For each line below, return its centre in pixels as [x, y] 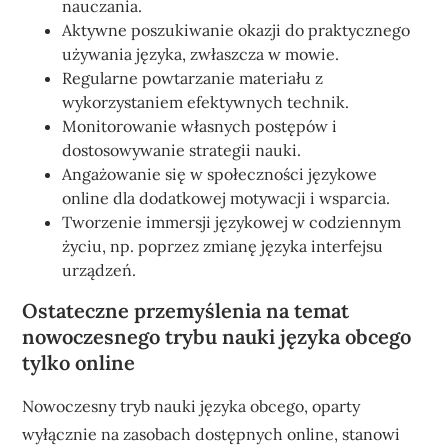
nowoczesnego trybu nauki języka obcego [217, 336]
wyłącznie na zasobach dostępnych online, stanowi [211, 434]
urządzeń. [99, 270]
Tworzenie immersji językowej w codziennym [232, 222]
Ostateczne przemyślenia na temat [186, 310]
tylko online [79, 362]
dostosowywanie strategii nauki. [182, 150]
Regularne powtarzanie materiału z [193, 78]
